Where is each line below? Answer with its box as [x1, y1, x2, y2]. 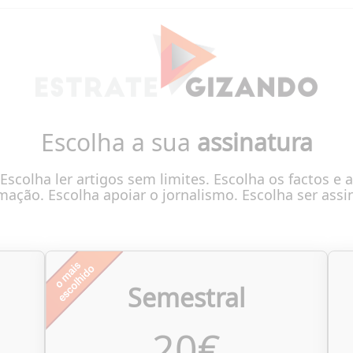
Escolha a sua [40, 121, 197, 165]
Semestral [128, 275, 245, 321]
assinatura [196, 121, 313, 165]
